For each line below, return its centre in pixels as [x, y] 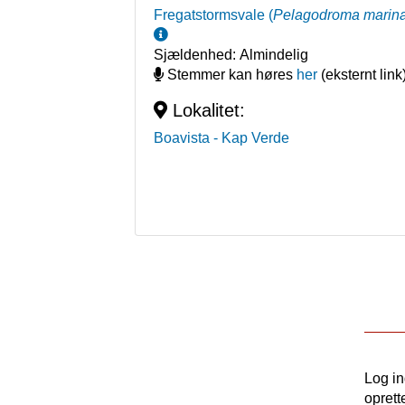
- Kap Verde [252, 138]
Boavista [182, 138]
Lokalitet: [207, 111]
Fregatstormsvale [210, 15]
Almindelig [274, 55]
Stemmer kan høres [231, 75]
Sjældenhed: [197, 55]
